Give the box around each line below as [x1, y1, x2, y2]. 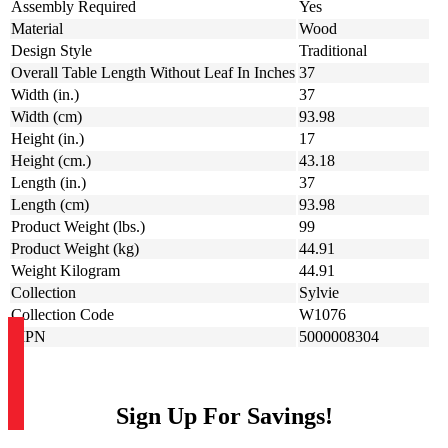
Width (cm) [11, 108, 82, 126]
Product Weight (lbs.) [11, 218, 145, 236]
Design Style [11, 42, 92, 60]
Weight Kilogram [11, 262, 120, 280]
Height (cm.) [11, 152, 91, 170]
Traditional [299, 42, 367, 60]
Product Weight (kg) [11, 240, 139, 258]
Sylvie [299, 284, 339, 302]
